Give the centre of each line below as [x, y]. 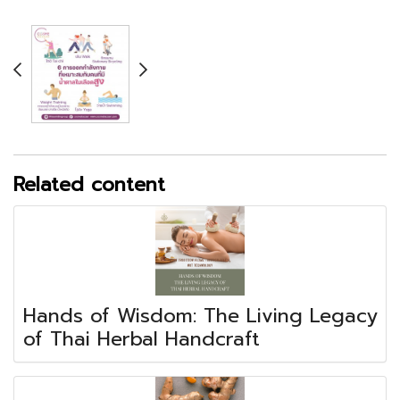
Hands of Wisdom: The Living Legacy [200, 315]
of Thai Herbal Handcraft [142, 338]
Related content [89, 184]
